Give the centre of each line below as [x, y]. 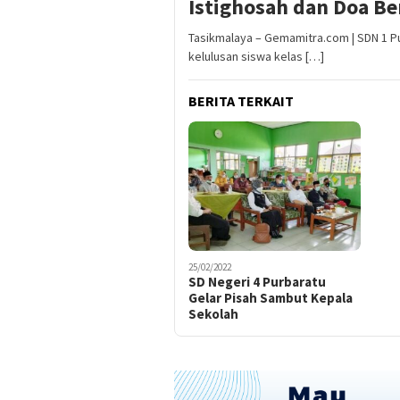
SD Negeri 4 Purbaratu [257, 281]
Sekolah [213, 313]
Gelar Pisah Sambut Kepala [271, 297]
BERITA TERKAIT [241, 101]
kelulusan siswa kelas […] [256, 57]
